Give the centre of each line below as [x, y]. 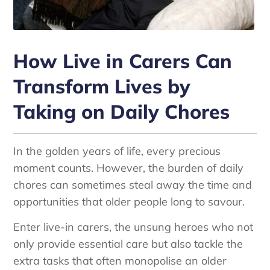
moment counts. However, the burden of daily [129, 168]
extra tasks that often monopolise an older [120, 261]
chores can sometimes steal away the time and [133, 184]
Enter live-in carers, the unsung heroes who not [133, 227]
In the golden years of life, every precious [117, 151]
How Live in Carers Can [123, 61]
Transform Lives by [102, 86]
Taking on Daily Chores [122, 111]
